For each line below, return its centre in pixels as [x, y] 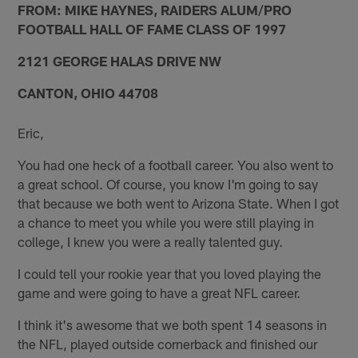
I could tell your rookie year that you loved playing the [170, 274]
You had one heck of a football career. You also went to [176, 165]
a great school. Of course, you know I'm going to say [168, 184]
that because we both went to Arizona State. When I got [179, 203]
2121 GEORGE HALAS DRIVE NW [120, 60]
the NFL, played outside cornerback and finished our [168, 344]
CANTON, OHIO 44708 [88, 92]
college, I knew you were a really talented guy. [151, 242]
